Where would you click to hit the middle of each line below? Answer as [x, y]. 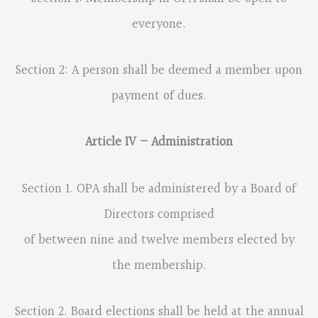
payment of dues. [159, 97]
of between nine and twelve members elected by [159, 240]
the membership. [159, 265]
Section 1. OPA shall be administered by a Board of [159, 189]
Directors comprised [159, 214]
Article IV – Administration [159, 143]
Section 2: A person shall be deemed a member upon [159, 71]
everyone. [159, 25]
